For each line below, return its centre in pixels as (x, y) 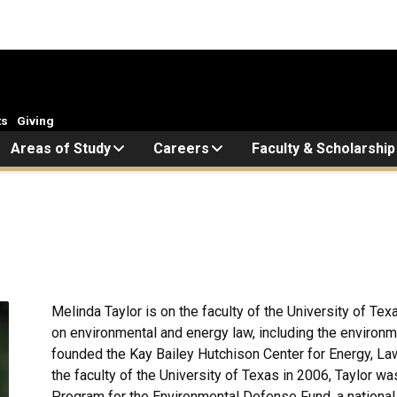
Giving (35, 120)
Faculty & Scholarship (323, 148)
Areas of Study (61, 148)
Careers (181, 148)
